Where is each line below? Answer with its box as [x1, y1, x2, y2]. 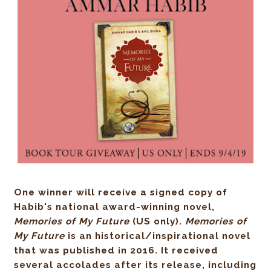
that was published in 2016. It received [14, 245, 219, 256]
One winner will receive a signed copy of [14, 187, 228, 198]
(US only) [129, 216, 180, 227]
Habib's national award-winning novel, [14, 201, 215, 213]
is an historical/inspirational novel [65, 230, 251, 242]
